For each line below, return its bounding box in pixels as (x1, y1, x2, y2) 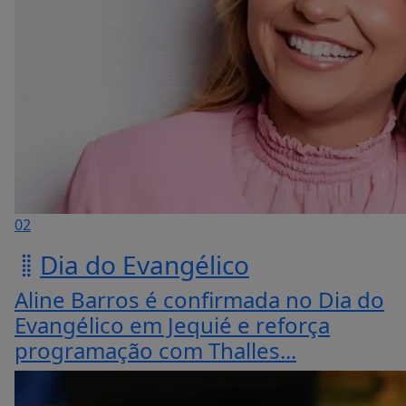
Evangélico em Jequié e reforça (14, 310, 330, 340)
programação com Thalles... (14, 335, 296, 365)
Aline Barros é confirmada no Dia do (14, 285, 384, 314)
